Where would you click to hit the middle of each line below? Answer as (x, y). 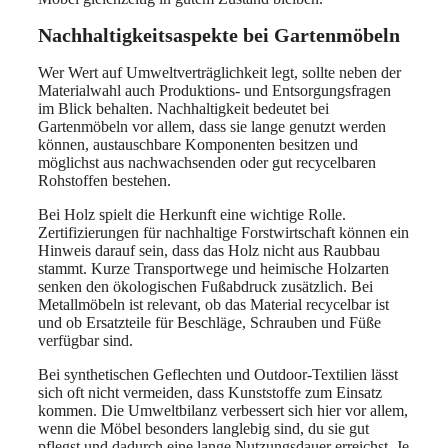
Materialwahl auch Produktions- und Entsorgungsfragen (214, 90)
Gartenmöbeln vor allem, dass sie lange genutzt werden (212, 126)
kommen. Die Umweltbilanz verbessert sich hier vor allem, (223, 410)
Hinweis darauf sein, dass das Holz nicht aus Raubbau (209, 250)
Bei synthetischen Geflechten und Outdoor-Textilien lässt (218, 374)
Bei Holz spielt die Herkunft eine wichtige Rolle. (192, 214)
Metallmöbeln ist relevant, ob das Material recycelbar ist (213, 304)
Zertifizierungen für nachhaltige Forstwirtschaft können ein (223, 232)
